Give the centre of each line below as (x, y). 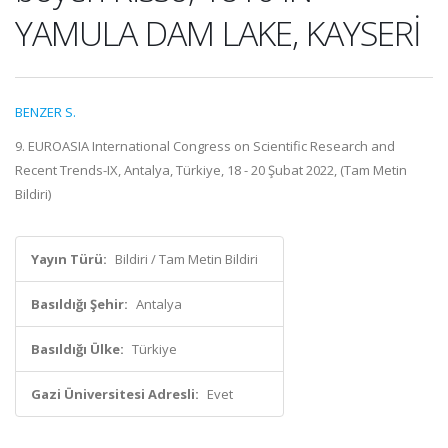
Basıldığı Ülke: (77, 349)
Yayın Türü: (69, 259)
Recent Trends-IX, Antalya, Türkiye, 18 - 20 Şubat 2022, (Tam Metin (211, 170)
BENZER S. (45, 112)
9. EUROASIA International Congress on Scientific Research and (205, 146)
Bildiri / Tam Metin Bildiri (186, 259)
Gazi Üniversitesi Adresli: (115, 394)
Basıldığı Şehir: (79, 304)
